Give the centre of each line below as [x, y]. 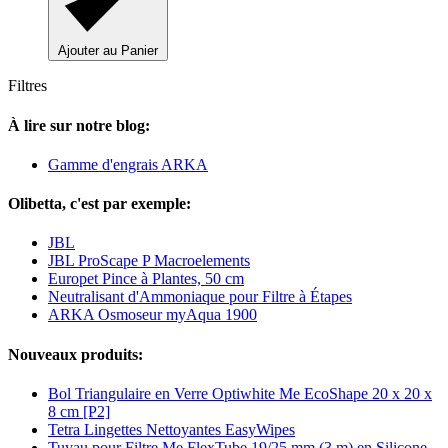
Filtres [27, 86]
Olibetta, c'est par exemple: [99, 204]
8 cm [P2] [79, 411]
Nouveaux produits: [75, 354]
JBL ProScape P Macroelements [149, 261]
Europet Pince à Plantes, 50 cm [146, 279]
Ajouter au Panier [108, 51]
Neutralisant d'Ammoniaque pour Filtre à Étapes [200, 297]
